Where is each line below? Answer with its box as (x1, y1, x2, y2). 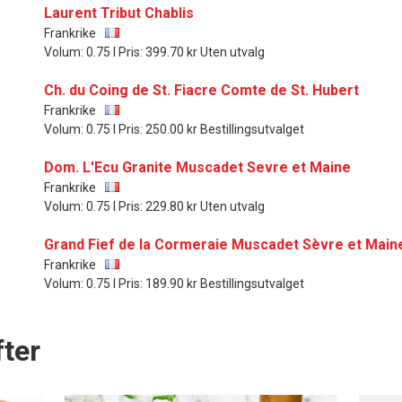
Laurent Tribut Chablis (44, 4, 194, 22)
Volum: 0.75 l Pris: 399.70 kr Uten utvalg (44, 44, 265, 59)
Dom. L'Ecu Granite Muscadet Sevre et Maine (44, 158, 351, 176)
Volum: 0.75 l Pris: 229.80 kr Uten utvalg (44, 198, 265, 214)
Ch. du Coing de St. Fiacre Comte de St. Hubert (44, 81, 359, 99)
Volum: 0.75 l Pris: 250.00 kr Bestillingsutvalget (44, 121, 304, 136)
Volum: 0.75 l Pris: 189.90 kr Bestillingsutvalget (44, 275, 304, 291)
